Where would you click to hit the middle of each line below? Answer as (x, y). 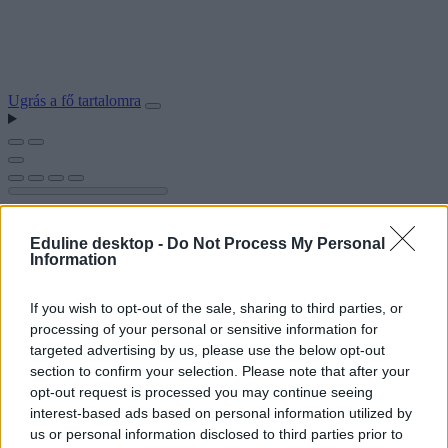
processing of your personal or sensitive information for (204, 329)
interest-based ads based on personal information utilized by (221, 413)
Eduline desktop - (98, 243)
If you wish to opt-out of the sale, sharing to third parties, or (216, 308)
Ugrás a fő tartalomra (74, 100)
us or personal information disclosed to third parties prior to (216, 434)
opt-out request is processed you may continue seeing (201, 392)
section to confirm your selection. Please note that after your (220, 371)
